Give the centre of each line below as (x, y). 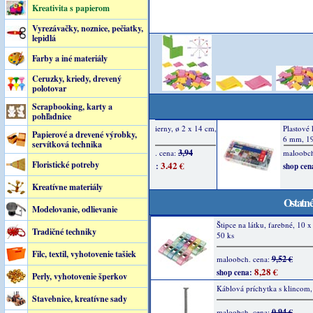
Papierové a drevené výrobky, (84, 134)
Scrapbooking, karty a (72, 107)
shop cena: (234, 272)
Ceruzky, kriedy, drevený (77, 79)
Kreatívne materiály (67, 187)
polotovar (49, 88)
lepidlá (44, 38)
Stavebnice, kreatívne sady (79, 299)
